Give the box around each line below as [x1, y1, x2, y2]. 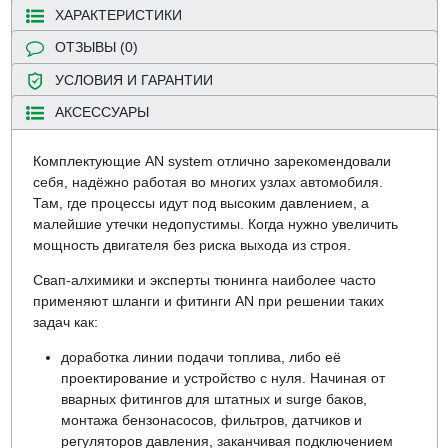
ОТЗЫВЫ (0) [54, 39, 138, 56]
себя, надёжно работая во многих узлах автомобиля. [32, 174, 383, 191]
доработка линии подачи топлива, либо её [60, 349, 341, 366]
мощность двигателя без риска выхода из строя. [32, 237, 351, 254]
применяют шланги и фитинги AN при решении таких [32, 293, 384, 310]
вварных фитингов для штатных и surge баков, [60, 391, 367, 408]
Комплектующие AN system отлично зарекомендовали [32, 153, 391, 170]
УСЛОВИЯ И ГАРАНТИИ [54, 71, 213, 88]
